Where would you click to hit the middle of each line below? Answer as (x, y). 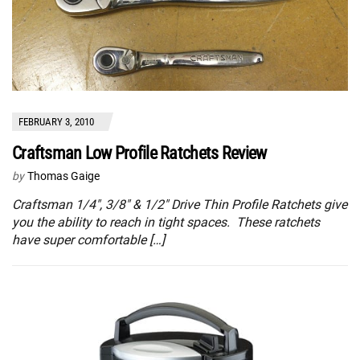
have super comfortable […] (88, 240)
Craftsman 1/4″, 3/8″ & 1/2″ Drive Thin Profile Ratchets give (180, 205)
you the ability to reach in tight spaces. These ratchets (166, 223)
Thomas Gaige (63, 176)
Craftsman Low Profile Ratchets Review (139, 153)
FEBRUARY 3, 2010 (56, 122)
